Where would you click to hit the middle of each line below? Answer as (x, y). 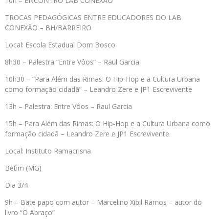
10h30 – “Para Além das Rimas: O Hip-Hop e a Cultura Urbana (102, 79)
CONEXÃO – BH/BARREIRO (48, 28)
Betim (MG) (23, 168)
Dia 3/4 (16, 185)
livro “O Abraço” (30, 213)
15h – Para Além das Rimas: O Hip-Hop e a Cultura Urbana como (108, 124)
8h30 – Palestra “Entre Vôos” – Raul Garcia (72, 62)
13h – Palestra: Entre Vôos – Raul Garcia (68, 107)
